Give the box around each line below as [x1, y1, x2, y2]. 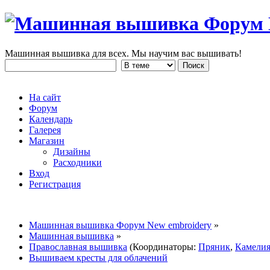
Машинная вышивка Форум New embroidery [29, 219, 212, 230]
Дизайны [53, 146, 90, 157]
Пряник [198, 241, 230, 252]
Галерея [29, 124, 61, 135]
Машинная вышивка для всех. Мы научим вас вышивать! [5, 48, 242, 58]
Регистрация [29, 178, 81, 189]
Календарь [29, 113, 72, 124]
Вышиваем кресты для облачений [29, 252, 168, 263]
